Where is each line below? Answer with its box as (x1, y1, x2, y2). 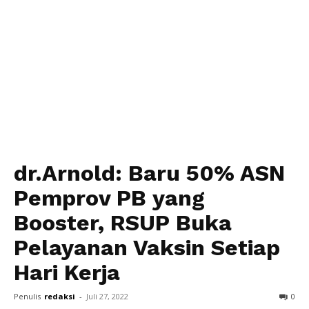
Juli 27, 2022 (86, 291, 128, 301)
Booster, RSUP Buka (14, 210, 232, 236)
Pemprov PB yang (14, 185, 205, 211)
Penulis (14, 291, 41, 301)
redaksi (44, 291, 75, 301)
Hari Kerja (14, 259, 120, 286)
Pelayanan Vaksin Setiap (14, 235, 280, 261)
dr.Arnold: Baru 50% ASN (14, 160, 285, 186)
